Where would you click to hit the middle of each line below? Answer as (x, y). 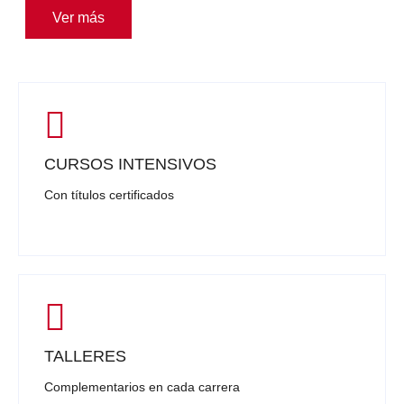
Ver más (78, 18)
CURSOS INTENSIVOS (130, 165)
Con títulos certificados (109, 195)
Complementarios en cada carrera (142, 387)
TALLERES (85, 357)
